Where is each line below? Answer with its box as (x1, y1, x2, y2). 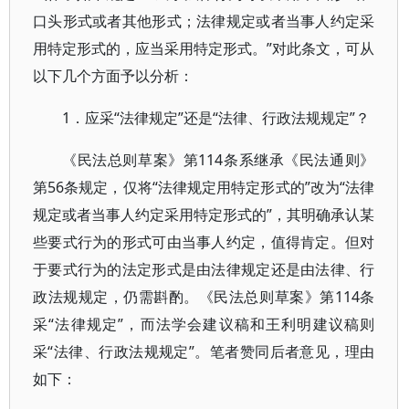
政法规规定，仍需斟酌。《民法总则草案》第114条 (33, 287, 375, 307)
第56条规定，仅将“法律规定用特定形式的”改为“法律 (33, 177, 375, 197)
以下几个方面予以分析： (33, 66, 194, 86)
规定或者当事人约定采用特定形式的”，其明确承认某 (33, 204, 375, 225)
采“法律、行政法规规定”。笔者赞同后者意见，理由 (33, 341, 375, 362)
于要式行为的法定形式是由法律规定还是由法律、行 (33, 259, 375, 279)
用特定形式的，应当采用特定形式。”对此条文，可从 (33, 38, 375, 58)
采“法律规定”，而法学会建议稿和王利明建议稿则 (33, 314, 375, 334)
